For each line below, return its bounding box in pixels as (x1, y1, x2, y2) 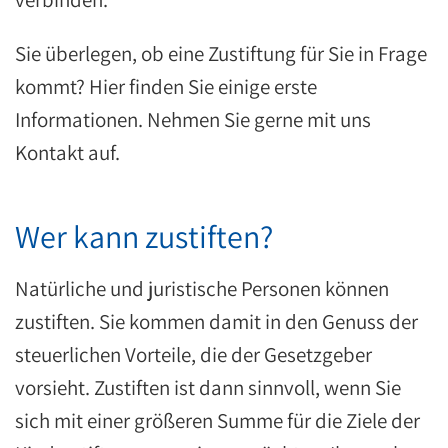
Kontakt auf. (15, 139, 120, 166)
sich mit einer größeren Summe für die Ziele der (15, 407, 420, 434)
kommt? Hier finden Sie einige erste (15, 73, 317, 100)
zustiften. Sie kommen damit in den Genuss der (15, 308, 418, 335)
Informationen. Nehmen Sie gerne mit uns (15, 106, 371, 133)
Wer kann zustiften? (15, 215, 273, 257)
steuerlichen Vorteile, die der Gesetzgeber (15, 341, 372, 368)
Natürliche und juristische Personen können (15, 275, 389, 302)
